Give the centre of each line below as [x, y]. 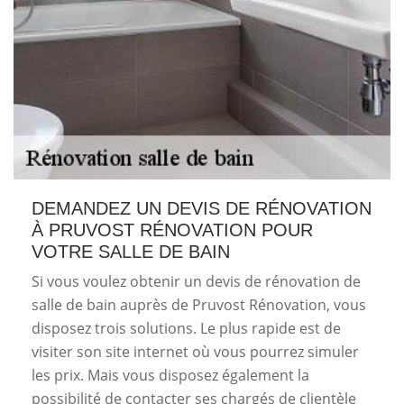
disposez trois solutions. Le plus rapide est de [186, 328]
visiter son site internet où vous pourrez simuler [195, 352]
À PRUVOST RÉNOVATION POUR [172, 230]
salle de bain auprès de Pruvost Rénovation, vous [199, 305]
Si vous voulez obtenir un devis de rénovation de [196, 281]
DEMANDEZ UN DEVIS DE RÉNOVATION [202, 208]
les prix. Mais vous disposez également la [170, 375]
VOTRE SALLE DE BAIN [131, 252]
